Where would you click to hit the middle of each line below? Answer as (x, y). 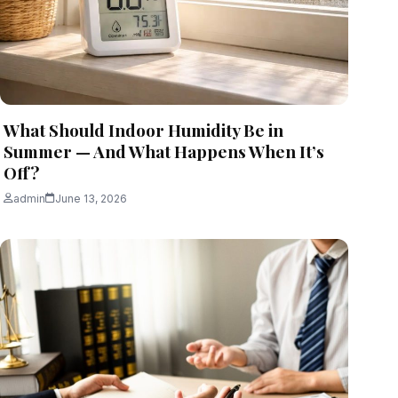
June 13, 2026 (91, 198)
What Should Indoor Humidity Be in (143, 129)
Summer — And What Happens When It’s (164, 151)
